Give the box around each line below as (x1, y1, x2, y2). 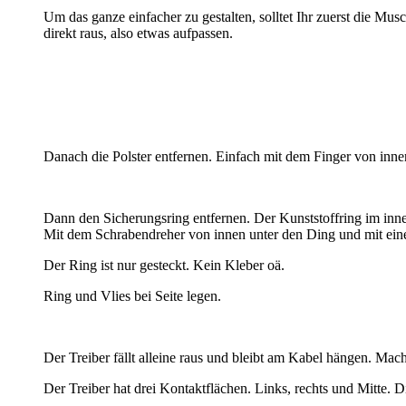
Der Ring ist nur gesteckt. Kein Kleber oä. (43, 256, 285, 273)
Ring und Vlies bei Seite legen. (43, 287, 221, 304)
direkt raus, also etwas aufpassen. (43, 24, 233, 41)
